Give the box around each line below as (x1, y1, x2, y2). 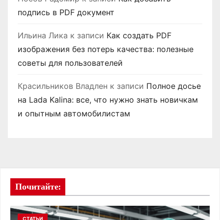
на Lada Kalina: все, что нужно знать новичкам (18, 95, 198, 105)
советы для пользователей (18, 58, 123, 68)
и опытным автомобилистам (18, 109, 130, 119)
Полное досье (146, 81, 201, 91)
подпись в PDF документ (18, 7, 114, 18)
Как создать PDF (107, 30, 171, 41)
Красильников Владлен (18, 81, 108, 91)
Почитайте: (15, 181, 60, 192)
